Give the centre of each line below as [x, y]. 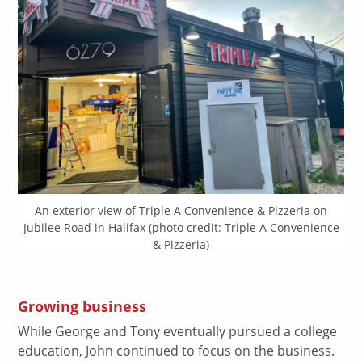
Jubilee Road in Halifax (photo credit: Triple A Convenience [181, 227]
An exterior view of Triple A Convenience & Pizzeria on [181, 210]
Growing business [82, 306]
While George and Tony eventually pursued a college [178, 332]
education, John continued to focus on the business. [177, 351]
